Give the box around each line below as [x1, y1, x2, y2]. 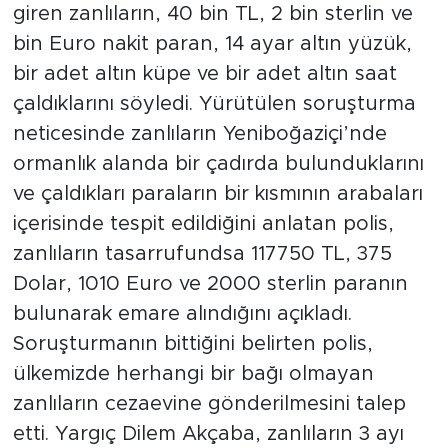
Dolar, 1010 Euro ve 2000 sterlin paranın [12, 274, 408, 295]
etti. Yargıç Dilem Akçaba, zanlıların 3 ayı [12, 424, 404, 445]
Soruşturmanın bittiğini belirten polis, [12, 334, 373, 355]
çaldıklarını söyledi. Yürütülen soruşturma [12, 94, 416, 115]
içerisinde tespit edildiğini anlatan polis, [12, 214, 394, 235]
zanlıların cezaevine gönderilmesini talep [12, 394, 406, 415]
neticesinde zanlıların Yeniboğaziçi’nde [12, 124, 387, 145]
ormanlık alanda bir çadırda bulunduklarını [12, 154, 424, 175]
